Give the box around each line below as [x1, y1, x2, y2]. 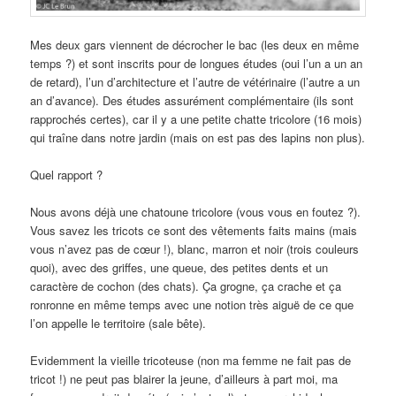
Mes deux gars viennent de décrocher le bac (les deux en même [30, 35, 360, 53]
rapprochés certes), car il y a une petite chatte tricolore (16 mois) [30, 110, 362, 127]
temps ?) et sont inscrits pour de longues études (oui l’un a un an [30, 54, 363, 72]
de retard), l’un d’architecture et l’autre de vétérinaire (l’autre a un [30, 72, 361, 90]
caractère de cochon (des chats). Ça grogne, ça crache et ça [30, 278, 342, 295]
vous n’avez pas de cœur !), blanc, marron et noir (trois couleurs [30, 240, 360, 258]
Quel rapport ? [30, 165, 103, 183]
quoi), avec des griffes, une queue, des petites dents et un [30, 259, 329, 277]
